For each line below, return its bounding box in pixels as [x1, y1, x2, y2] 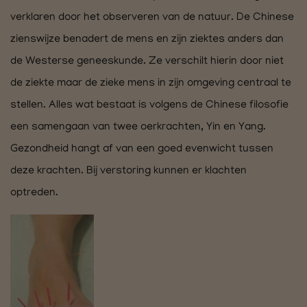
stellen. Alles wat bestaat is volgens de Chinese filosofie [10, 99, 288, 112]
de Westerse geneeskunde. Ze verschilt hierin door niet [10, 56, 284, 68]
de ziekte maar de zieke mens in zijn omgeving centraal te [10, 77, 291, 90]
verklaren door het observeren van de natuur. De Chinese [10, 12, 294, 24]
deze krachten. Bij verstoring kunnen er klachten [10, 165, 247, 177]
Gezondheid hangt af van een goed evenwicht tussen [10, 143, 273, 156]
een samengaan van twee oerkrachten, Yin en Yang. [10, 121, 266, 134]
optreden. [10, 187, 58, 199]
